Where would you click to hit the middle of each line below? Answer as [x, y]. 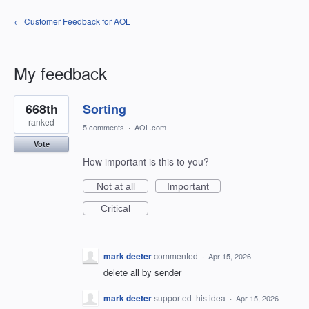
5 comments [103, 127]
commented [177, 256]
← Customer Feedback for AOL [72, 21]
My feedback [60, 73]
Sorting [104, 109]
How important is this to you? [146, 161]
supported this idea [191, 298]
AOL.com [150, 127]
